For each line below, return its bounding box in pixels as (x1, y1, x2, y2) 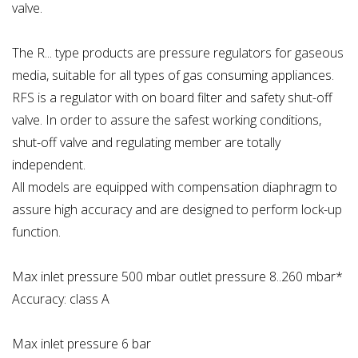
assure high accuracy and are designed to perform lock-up (12, 201, 342, 219)
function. (12, 223, 61, 241)
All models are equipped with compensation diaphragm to (12, 178, 337, 197)
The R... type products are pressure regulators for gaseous (12, 44, 344, 62)
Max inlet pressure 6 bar (12, 335, 151, 353)
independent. (12, 156, 86, 174)
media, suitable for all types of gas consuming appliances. (12, 66, 334, 85)
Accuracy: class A (12, 290, 109, 308)
